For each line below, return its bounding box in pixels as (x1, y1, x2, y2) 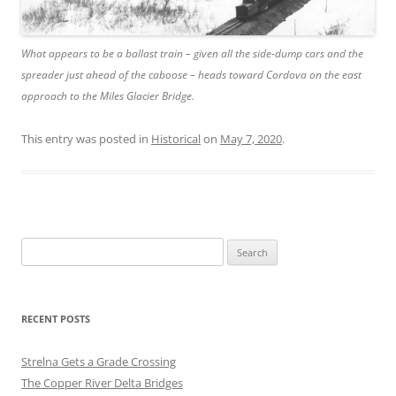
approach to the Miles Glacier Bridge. (21, 88, 194, 104)
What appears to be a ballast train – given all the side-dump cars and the (21, 46, 363, 62)
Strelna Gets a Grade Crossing (21, 354, 176, 370)
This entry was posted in (21, 131, 151, 148)
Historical (151, 131, 201, 148)
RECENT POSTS (21, 312, 90, 326)
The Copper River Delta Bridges (21, 375, 183, 392)
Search (20, 240, 56, 256)
